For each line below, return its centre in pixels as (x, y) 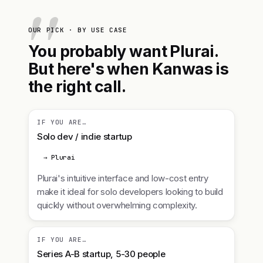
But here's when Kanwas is (129, 69)
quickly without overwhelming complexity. (117, 205)
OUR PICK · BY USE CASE (78, 30)
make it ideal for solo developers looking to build (130, 192)
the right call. (77, 86)
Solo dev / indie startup (85, 136)
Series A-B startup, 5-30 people (101, 254)
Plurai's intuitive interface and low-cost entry (123, 178)
